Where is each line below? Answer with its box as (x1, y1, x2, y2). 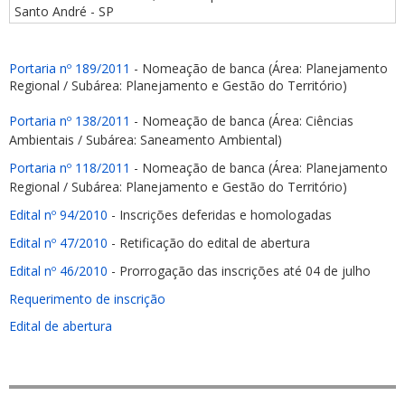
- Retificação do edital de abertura (108, 234, 310, 251)
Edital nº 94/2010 (9, 206, 108, 223)
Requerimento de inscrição (9, 290, 165, 307)
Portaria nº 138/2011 (9, 112, 130, 129)
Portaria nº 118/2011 (9, 159, 130, 176)
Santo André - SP (14, 3, 114, 20)
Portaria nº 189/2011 (9, 60, 130, 77)
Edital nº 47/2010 (9, 234, 108, 251)
